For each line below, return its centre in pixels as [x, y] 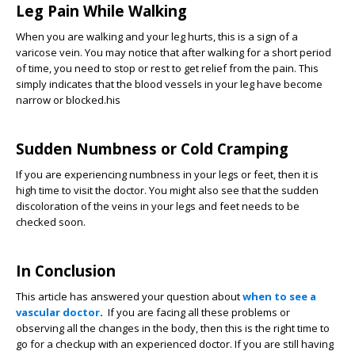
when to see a [279, 296]
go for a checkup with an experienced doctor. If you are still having [175, 344]
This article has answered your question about [129, 296]
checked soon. [52, 221]
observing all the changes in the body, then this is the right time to [173, 328]
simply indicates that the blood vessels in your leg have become [169, 84]
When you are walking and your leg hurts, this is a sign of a [157, 36]
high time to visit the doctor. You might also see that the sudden [167, 190]
